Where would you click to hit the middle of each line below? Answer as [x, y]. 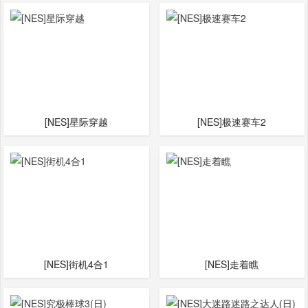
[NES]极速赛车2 [232, 121]
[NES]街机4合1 [76, 264]
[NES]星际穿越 [76, 121]
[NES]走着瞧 [232, 264]
